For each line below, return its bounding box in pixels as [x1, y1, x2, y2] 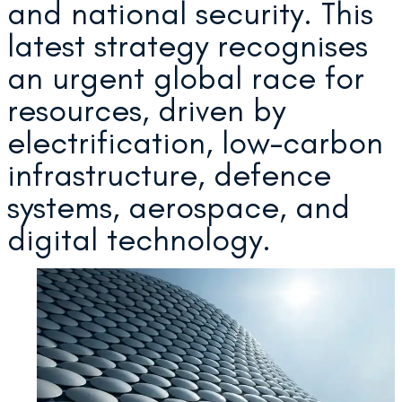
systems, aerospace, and [7, 187, 350, 226]
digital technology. [7, 219, 271, 258]
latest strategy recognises [7, 25, 368, 65]
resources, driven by [7, 90, 285, 129]
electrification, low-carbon [7, 122, 383, 162]
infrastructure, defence [7, 154, 331, 194]
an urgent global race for [7, 57, 364, 97]
